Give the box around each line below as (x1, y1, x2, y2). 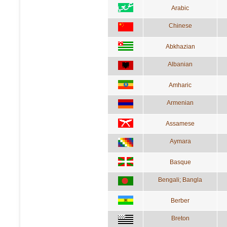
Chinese (168, 22, 192, 29)
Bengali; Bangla (158, 176, 202, 183)
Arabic (171, 4, 189, 12)
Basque (169, 158, 191, 166)
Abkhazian (165, 43, 195, 50)
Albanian (168, 60, 193, 68)
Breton (171, 214, 190, 222)
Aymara (169, 137, 191, 145)
